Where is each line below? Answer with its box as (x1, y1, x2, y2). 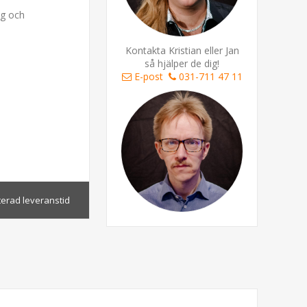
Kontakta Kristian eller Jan (125, 43, 239, 57)
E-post (134, 69, 163, 83)
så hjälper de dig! (145, 56, 220, 70)
